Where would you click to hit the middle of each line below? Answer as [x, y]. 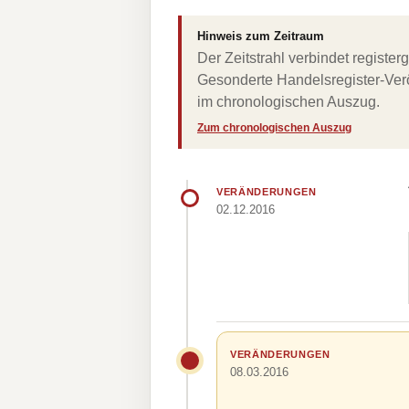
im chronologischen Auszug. [288, 102]
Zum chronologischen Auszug [274, 128]
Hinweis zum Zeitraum [261, 36]
